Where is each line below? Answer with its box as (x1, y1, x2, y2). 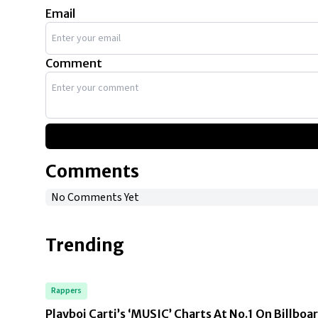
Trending (45, 234, 124, 257)
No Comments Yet (51, 190, 139, 206)
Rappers (51, 285, 82, 297)
